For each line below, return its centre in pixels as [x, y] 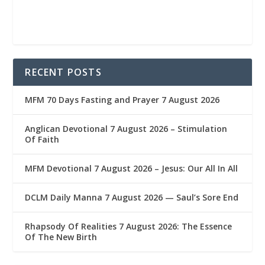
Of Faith [42, 139]
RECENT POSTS [63, 72]
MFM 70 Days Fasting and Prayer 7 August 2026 [122, 99]
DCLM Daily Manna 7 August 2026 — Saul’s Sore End [132, 197]
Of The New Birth [61, 237]
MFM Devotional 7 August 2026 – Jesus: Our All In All [132, 168]
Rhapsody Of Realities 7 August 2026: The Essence [129, 226]
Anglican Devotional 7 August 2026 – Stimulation [126, 128]
